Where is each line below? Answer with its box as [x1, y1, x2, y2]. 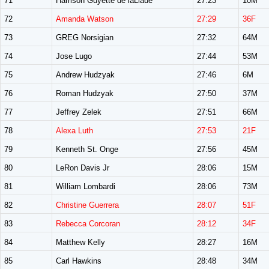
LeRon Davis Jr [56, 163, 109, 172]
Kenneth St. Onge [56, 145, 118, 154]
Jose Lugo [56, 52, 92, 61]
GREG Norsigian [56, 33, 113, 42]
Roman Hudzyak [56, 89, 113, 98]
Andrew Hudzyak [56, 70, 115, 79]
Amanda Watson [56, 14, 113, 23]
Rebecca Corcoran [56, 219, 120, 228]
